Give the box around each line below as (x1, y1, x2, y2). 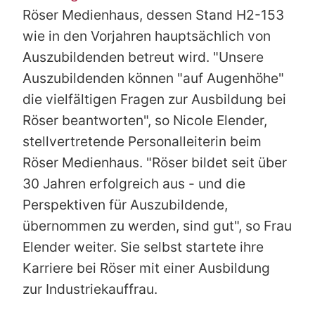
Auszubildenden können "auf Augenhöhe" (22, 70, 284, 87)
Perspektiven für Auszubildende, (22, 196, 228, 214)
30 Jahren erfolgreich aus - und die (22, 175, 245, 193)
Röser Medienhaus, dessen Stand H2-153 (22, 6, 284, 24)
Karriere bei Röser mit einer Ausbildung (22, 259, 270, 277)
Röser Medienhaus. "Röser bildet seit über (22, 154, 287, 172)
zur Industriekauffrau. (22, 281, 157, 298)
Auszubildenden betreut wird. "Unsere (22, 49, 264, 66)
